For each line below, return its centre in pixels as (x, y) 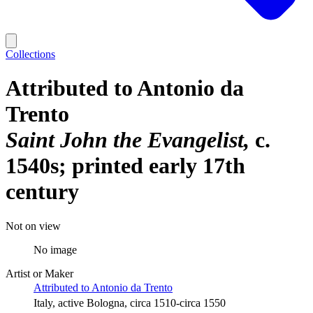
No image (55, 249)
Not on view (33, 226)
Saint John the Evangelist (125, 140)
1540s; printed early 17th (125, 166)
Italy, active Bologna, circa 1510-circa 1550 (130, 303)
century (42, 192)
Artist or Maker (39, 273)
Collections (30, 54)
